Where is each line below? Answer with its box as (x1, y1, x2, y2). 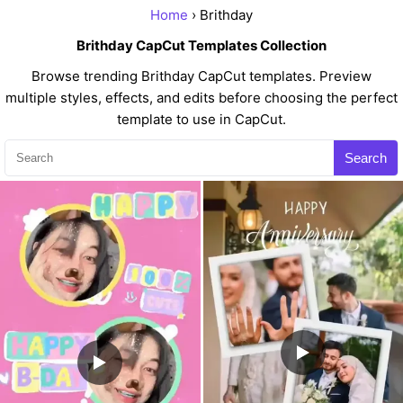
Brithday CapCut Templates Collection (76, 37, 327, 54)
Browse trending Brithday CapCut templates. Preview (31, 67, 372, 85)
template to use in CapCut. (117, 111, 286, 128)
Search (345, 149, 387, 166)
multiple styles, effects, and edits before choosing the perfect (5, 89, 398, 106)
